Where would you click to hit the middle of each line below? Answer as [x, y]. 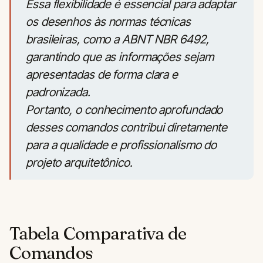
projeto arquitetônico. [79, 163]
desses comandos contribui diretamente [127, 127]
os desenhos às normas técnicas [108, 22]
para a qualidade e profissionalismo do [122, 145]
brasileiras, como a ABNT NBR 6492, [117, 39]
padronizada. [58, 92]
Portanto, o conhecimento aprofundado [124, 110]
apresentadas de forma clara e [102, 75]
